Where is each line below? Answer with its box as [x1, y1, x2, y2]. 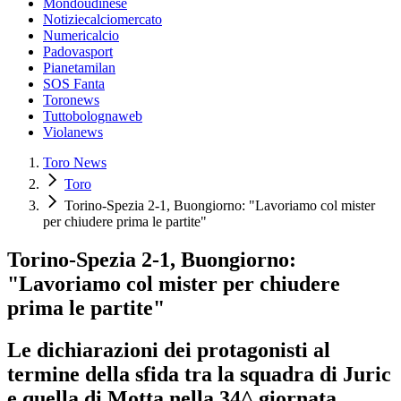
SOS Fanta [43, 76, 105, 92]
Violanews [43, 124, 103, 141]
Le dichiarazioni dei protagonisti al [7, 337, 330, 362]
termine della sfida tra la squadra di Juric [7, 362, 391, 386]
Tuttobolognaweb [43, 108, 142, 124]
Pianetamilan [43, 60, 115, 76]
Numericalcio [43, 28, 119, 44]
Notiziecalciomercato [43, 12, 162, 28]
